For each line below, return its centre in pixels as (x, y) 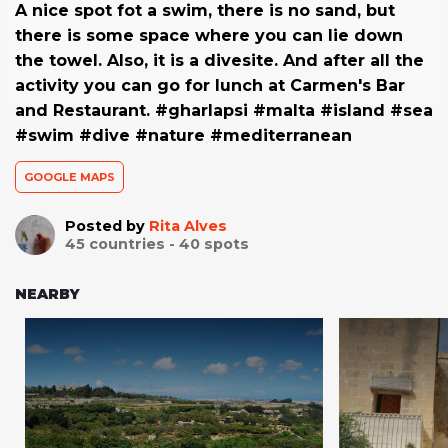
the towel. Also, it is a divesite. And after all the (219, 61)
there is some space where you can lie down (209, 36)
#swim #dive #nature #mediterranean (183, 136)
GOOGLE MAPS (69, 177)
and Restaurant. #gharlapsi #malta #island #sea (224, 111)
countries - (132, 244)
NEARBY (47, 294)
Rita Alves (188, 226)
